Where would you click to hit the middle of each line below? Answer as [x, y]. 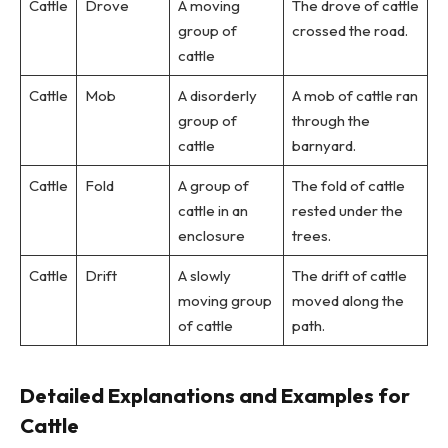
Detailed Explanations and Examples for [215, 395]
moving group [224, 300]
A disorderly [217, 95]
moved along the [347, 300]
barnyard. [323, 145]
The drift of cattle [349, 275]
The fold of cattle [348, 185]
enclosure [211, 235]
